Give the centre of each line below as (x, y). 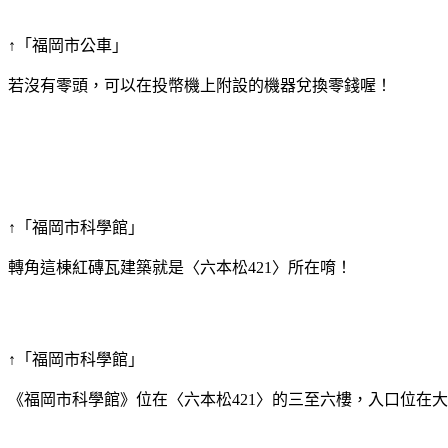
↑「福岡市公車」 (68, 45)
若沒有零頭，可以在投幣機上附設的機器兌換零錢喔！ (200, 85)
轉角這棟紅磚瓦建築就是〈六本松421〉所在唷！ (180, 267)
